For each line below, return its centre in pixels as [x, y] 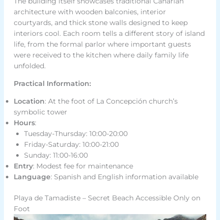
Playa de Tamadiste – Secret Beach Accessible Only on [107, 198]
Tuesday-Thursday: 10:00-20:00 [76, 134]
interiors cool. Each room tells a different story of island [109, 34]
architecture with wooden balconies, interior [90, 12]
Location [29, 101]
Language [32, 177]
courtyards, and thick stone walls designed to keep [100, 23]
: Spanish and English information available [124, 177]
